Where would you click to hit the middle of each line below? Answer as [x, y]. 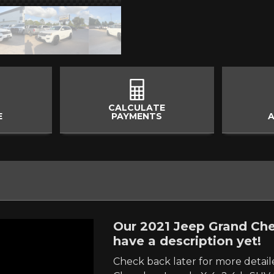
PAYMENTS [137, 116]
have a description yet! [187, 241]
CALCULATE [137, 107]
